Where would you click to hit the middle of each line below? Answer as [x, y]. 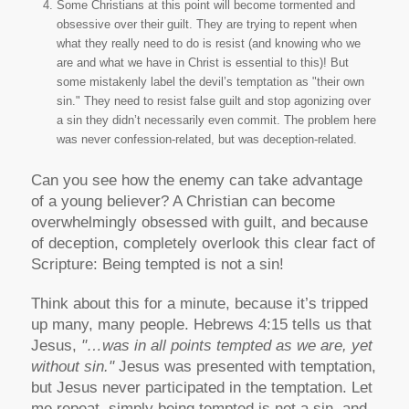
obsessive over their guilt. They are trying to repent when [206, 24]
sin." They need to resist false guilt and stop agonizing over [213, 100]
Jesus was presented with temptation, [245, 367]
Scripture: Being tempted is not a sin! [157, 264]
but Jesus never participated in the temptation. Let [201, 388]
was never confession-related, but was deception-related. [206, 139]
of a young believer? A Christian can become [183, 201]
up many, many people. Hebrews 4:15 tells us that [201, 325]
